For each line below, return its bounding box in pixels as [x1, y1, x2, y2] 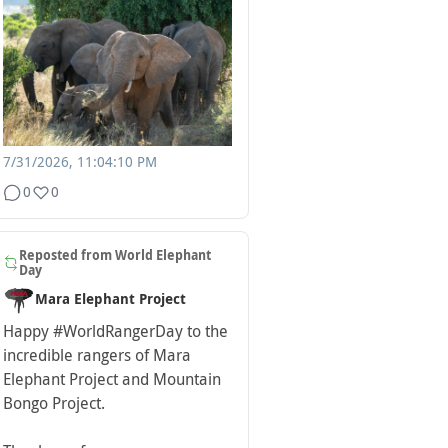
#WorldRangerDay [53, 321, 183, 341]
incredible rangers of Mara [3, 345, 191, 365]
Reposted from [18, 247, 115, 263]
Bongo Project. [3, 393, 105, 413]
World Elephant [114, 247, 211, 263]
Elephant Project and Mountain [3, 369, 221, 389]
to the [183, 321, 228, 341]
